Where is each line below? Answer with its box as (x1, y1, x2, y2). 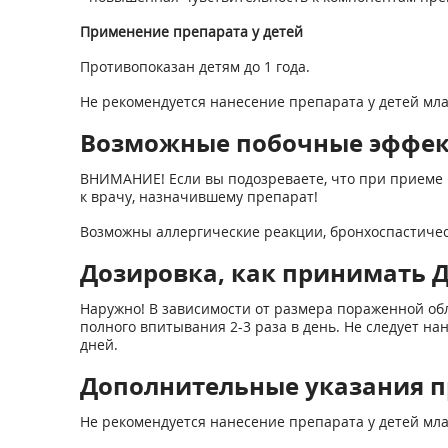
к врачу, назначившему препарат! (79, 187, 318, 206)
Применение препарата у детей (79, 22, 303, 41)
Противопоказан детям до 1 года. (79, 57, 310, 76)
